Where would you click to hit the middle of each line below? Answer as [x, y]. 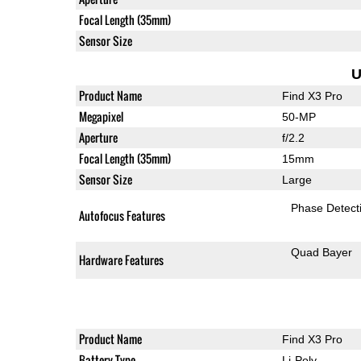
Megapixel [101, 116]
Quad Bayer [322, 252]
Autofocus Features [122, 215]
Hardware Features [121, 259]
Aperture [98, 137]
